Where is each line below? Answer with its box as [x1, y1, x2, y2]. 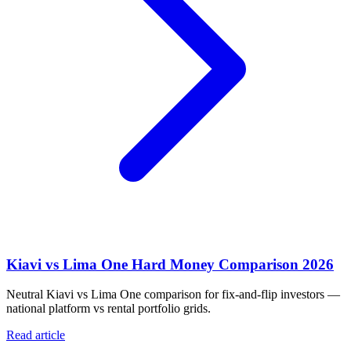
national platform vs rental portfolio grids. [6, 302, 211, 316]
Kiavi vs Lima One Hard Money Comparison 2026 [6, 255, 334, 273]
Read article [6, 328, 65, 342]
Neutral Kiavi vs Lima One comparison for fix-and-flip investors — [6, 288, 340, 302]
